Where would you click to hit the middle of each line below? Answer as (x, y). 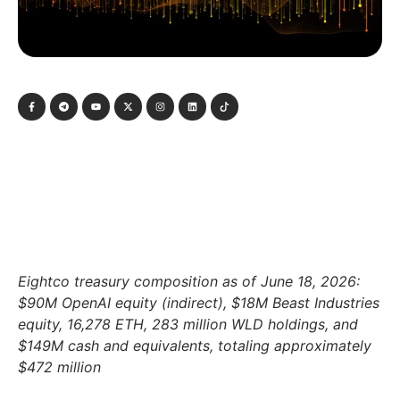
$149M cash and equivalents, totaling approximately (195, 346)
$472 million (59, 367)
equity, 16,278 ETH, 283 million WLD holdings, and (188, 325)
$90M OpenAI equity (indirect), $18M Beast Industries (199, 303)
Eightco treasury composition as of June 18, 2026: (189, 282)
